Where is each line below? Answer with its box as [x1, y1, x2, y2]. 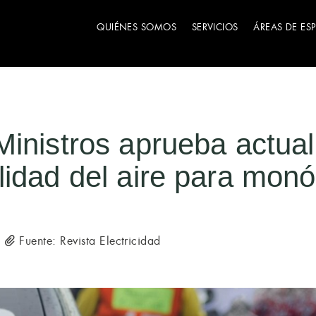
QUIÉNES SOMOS [97, 20, 177, 33]
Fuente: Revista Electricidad [15, 233, 161, 248]
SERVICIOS [191, 20, 238, 33]
